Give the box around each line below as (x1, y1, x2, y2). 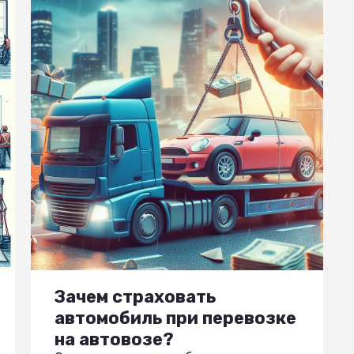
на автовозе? (55, 328, 174, 350)
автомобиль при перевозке (55, 307, 296, 329)
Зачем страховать (55, 285, 216, 307)
